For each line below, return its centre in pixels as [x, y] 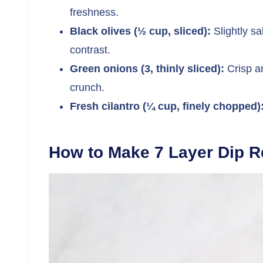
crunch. [87, 87]
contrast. [90, 50]
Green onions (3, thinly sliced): [147, 68]
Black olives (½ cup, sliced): [140, 31]
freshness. [94, 12]
